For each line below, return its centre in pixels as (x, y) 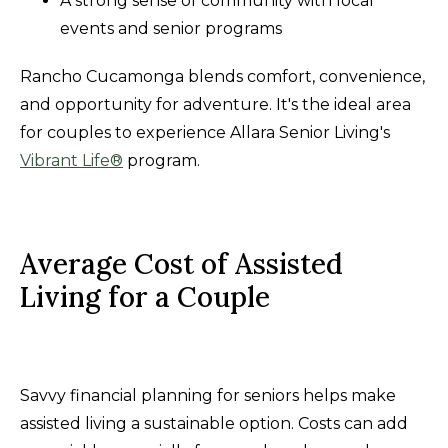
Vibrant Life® (71, 160)
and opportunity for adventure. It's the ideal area (215, 104)
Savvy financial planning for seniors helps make (208, 395)
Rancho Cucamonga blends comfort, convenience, (222, 76)
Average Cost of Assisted (181, 263)
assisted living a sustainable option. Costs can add (214, 423)
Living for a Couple (145, 296)
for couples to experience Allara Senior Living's (205, 132)
